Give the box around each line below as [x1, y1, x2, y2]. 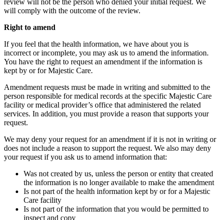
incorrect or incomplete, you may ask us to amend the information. [4, 48, 209, 57]
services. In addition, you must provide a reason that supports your [4, 109, 209, 118]
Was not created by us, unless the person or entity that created [24, 169, 213, 178]
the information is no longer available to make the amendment [24, 178, 214, 187]
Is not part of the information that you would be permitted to [24, 204, 209, 213]
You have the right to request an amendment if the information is [4, 57, 202, 66]
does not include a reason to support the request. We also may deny [4, 143, 211, 152]
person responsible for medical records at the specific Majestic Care [4, 91, 212, 100]
